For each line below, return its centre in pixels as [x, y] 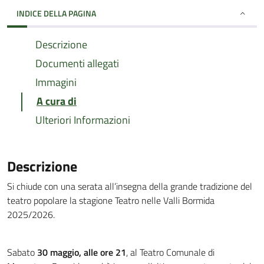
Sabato [22, 252]
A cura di [57, 101]
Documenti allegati [77, 63]
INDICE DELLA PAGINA [56, 13]
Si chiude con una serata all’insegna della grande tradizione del [130, 186]
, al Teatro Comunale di [170, 252]
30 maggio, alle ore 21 [82, 252]
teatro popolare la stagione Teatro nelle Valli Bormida [111, 200]
